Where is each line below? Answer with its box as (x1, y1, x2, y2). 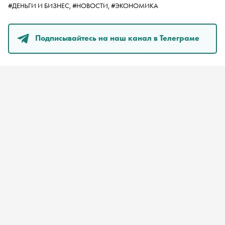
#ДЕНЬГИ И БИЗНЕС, (8, 1, 72, 10)
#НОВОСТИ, (72, 1, 111, 10)
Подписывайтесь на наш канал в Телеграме (35, 32, 199, 43)
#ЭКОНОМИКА (111, 1, 158, 10)
